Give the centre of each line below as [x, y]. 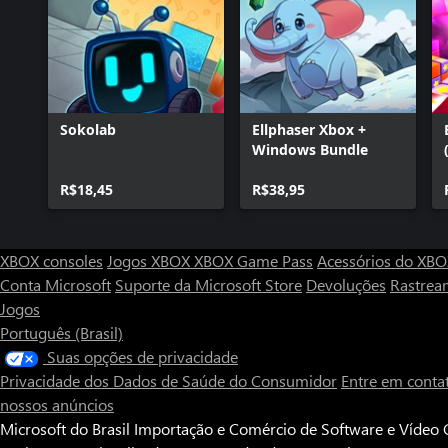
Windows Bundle [310, 149]
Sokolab [88, 129]
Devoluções [346, 284]
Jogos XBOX [150, 260]
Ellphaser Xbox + [309, 129]
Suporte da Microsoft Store [208, 284]
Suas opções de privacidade [142, 356]
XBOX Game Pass [253, 260]
